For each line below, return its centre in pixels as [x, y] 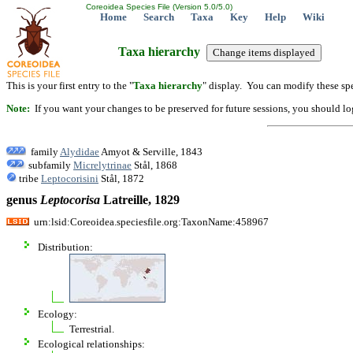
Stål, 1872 [121, 178]
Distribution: [65, 247]
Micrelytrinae [102, 165]
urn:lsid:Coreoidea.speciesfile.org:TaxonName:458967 [149, 221]
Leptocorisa [70, 200]
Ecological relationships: [91, 344]
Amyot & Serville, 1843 [151, 151]
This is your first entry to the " [70, 85]
